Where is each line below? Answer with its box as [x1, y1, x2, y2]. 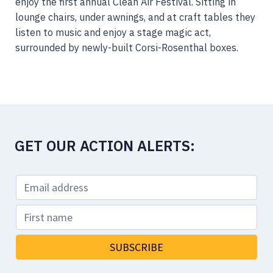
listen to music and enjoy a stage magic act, [15, 26, 211, 39]
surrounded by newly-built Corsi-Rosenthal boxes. [15, 41, 238, 54]
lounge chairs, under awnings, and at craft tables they [15, 10, 255, 24]
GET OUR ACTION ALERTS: [15, 135, 195, 155]
